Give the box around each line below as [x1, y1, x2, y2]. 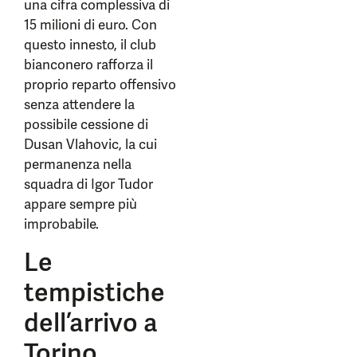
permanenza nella [24, 155, 131, 173]
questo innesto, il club [24, 36, 156, 53]
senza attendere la [24, 96, 135, 113]
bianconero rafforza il [24, 56, 153, 73]
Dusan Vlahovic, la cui [24, 135, 157, 153]
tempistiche [24, 276, 165, 309]
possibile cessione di [24, 116, 148, 133]
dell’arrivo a [24, 306, 158, 339]
